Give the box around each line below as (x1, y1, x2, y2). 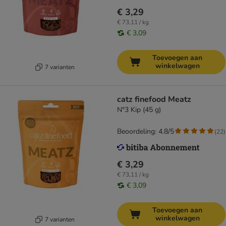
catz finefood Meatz (117, 94, 191, 105)
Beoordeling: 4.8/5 (117, 127, 174, 137)
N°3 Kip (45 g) (117, 105, 161, 115)
